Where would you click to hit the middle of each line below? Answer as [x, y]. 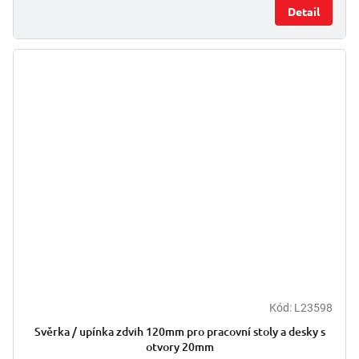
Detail [304, 11]
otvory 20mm [179, 346]
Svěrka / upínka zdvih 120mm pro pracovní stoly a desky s [179, 331]
